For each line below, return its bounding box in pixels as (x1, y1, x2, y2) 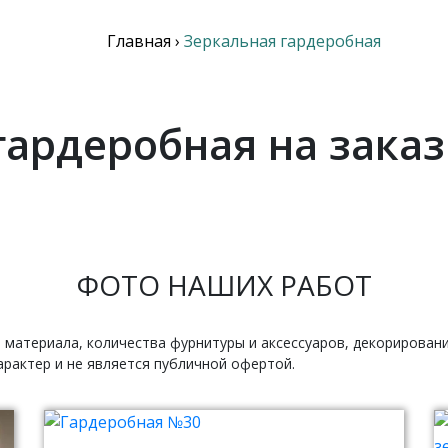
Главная (107, 30, 171, 52)
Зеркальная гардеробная (184, 30, 381, 52)
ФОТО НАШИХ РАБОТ (76, 266, 372, 304)
